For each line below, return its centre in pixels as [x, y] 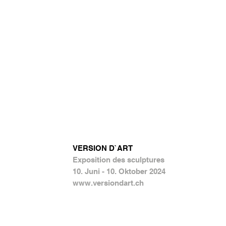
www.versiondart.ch [108, 183]
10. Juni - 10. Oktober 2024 [119, 171]
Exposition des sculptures [119, 160]
